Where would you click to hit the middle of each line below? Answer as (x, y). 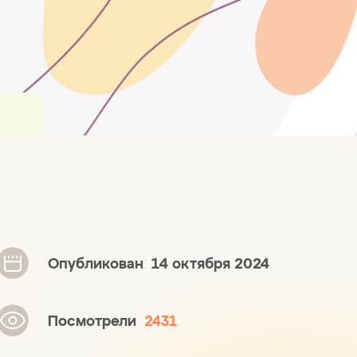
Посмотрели (96, 320)
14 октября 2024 (210, 263)
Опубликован (100, 263)
